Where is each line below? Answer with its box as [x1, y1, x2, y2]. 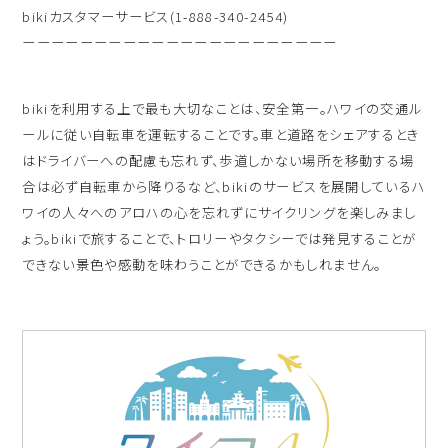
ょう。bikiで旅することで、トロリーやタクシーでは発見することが [22, 227, 417, 248]
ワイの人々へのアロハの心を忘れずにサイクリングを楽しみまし [22, 201, 417, 222]
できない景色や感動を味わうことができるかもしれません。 [22, 253, 382, 274]
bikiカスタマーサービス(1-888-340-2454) [22, 5, 289, 26]
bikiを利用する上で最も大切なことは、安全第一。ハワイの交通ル [22, 97, 423, 118]
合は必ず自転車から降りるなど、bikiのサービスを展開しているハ [22, 175, 426, 196]
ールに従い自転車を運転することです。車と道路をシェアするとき [22, 123, 420, 144]
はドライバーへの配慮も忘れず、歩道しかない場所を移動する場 [22, 149, 415, 170]
